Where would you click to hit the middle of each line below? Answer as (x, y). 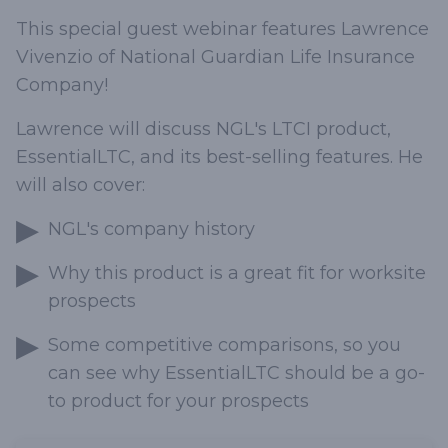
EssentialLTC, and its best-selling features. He (219, 157)
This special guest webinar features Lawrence (222, 29)
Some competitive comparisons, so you (224, 345)
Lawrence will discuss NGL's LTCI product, (203, 129)
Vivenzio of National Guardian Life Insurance (215, 57)
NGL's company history (151, 229)
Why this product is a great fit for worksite (237, 273)
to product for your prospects (178, 401)
